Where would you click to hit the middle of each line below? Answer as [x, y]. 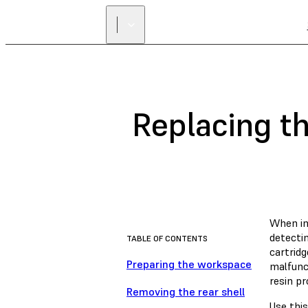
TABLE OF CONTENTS [167, 239]
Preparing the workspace [189, 264]
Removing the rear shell [186, 292]
